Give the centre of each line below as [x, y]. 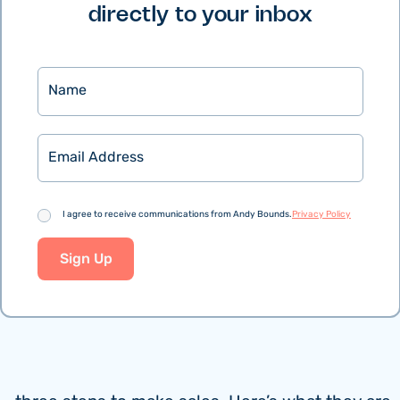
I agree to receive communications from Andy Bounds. [177, 215]
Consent [67, 212]
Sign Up [86, 259]
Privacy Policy [321, 215]
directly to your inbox [200, 16]
